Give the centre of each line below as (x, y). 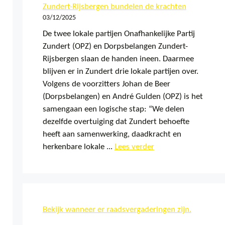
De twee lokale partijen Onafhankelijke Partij (119, 34)
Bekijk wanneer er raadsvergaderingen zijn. (117, 209)
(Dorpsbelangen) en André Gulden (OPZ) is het (123, 96)
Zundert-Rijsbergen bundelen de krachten (114, 7)
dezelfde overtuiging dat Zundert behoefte (116, 122)
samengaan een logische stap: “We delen (113, 109)
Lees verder (134, 147)
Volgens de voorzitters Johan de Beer (106, 84)
